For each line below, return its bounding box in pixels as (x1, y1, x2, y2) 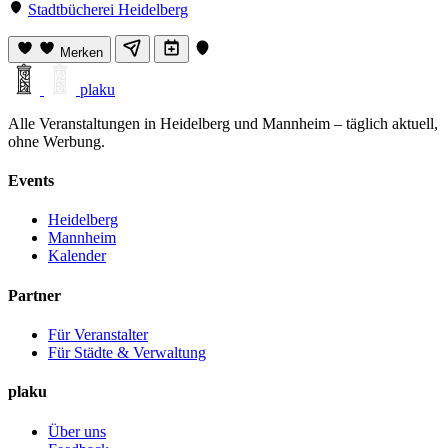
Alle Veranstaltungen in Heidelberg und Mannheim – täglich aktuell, (8, 114, 438, 132)
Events (8, 172, 54, 190)
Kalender (48, 247, 106, 265)
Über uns (48, 422, 106, 440)
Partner (8, 286, 61, 304)
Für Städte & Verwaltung (48, 344, 206, 361)
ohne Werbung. (8, 132, 105, 150)
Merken (60, 44, 103, 60)
